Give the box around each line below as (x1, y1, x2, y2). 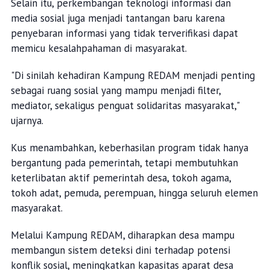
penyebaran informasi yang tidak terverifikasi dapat (10, 27, 238, 40)
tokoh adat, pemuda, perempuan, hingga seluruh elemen (10, 186, 258, 200)
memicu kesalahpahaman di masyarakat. (10, 42, 187, 55)
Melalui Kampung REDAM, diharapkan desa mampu (10, 228, 234, 242)
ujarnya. (10, 114, 43, 128)
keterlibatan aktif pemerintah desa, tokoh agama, (10, 171, 231, 185)
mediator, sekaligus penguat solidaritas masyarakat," (10, 99, 239, 113)
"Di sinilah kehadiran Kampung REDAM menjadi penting (10, 69, 255, 83)
